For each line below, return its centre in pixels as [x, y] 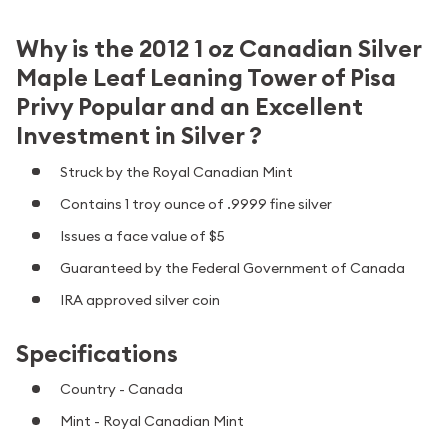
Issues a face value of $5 [142, 235]
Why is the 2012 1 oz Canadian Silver [218, 49]
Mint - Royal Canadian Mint [152, 421]
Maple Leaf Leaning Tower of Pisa [206, 78]
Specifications [97, 353]
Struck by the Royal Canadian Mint [176, 171]
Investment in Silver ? [139, 136]
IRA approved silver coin [140, 299]
